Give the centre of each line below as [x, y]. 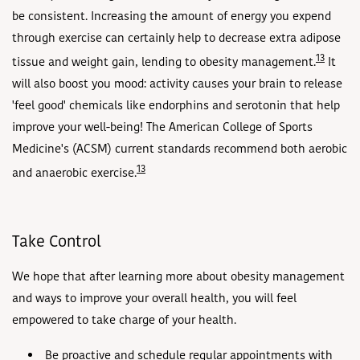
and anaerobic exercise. [74, 174]
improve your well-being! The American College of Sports [162, 129]
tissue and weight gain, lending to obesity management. [164, 63]
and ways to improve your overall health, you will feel [154, 299]
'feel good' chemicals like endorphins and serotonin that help [176, 107]
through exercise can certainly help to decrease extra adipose [176, 39]
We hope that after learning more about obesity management [178, 277]
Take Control [57, 243]
